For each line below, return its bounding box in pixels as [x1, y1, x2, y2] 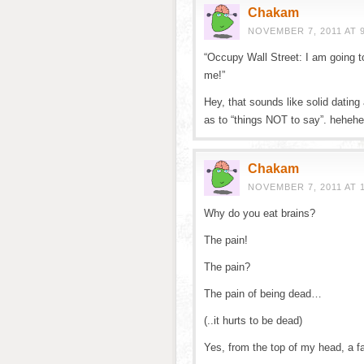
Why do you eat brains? [204, 207, 315, 219]
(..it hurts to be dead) [204, 314, 302, 327]
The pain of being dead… [204, 288, 322, 300]
